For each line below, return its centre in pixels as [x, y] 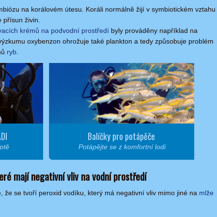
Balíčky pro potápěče [121, 136]
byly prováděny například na [153, 31]
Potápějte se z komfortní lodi [122, 147]
